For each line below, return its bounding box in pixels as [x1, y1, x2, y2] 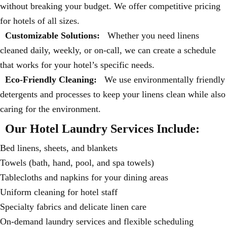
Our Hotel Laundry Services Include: [5, 122, 200, 135]
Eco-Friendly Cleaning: [5, 74, 97, 85]
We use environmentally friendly [102, 74, 225, 85]
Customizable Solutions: [5, 30, 100, 41]
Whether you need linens [105, 30, 199, 41]
